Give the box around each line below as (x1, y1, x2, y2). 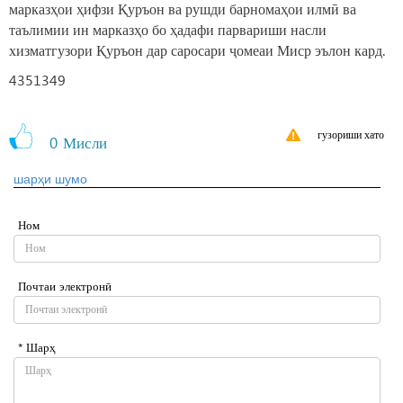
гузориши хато (318, 129, 384, 142)
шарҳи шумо (13, 169, 87, 188)
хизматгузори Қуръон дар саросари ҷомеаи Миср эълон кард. (9, 40, 385, 60)
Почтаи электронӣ (18, 278, 112, 294)
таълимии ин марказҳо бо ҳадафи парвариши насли (9, 20, 327, 40)
